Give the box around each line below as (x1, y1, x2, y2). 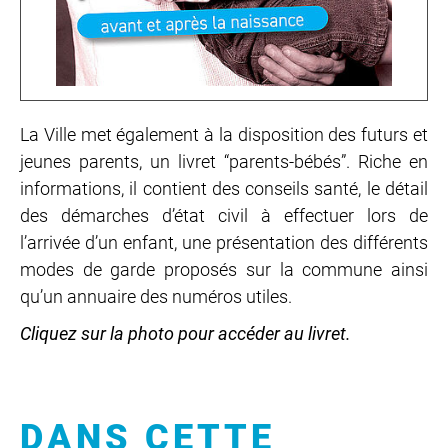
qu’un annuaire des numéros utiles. (20, 285, 292, 307)
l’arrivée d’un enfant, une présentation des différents (20, 231, 428, 253)
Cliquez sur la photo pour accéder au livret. (20, 322, 351, 344)
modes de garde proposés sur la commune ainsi (20, 258, 428, 280)
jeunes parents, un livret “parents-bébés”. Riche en (20, 150, 428, 172)
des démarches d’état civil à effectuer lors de (20, 204, 428, 226)
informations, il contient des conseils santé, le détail (20, 177, 428, 199)
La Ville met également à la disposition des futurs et (20, 123, 428, 145)
